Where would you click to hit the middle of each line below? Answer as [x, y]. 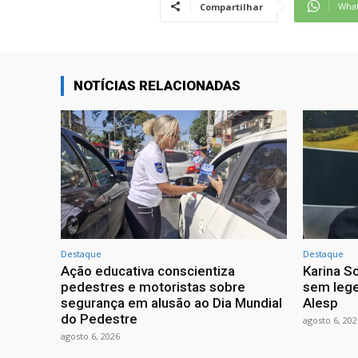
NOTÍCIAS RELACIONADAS [157, 85]
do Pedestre [99, 318]
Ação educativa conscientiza [148, 270]
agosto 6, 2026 [90, 336]
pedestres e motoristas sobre [153, 286]
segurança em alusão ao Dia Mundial [171, 302]
